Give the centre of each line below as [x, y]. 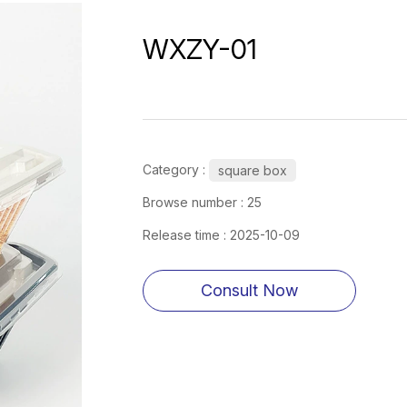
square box [252, 170]
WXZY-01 [199, 50]
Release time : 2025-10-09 [221, 235]
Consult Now [249, 291]
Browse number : [194, 203]
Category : [174, 170]
